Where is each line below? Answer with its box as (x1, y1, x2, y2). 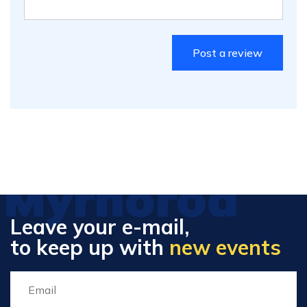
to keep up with (10, 234, 169, 260)
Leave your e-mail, (10, 214, 189, 240)
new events (169, 234, 281, 260)
